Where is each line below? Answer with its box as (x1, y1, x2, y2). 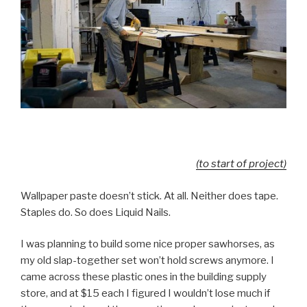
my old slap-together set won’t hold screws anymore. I (21, 254, 274, 267)
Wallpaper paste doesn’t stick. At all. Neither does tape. (21, 189, 278, 202)
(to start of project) (196, 158, 286, 171)
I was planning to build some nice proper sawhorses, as (21, 238, 275, 251)
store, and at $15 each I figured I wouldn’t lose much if (21, 287, 270, 300)
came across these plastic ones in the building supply (21, 271, 267, 284)
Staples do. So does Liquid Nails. (21, 206, 171, 219)
